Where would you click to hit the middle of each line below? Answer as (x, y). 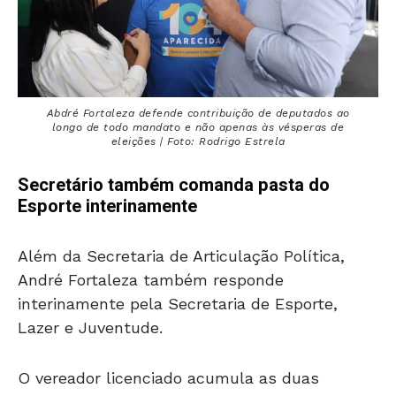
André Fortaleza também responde (151, 279)
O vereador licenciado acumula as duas (168, 377)
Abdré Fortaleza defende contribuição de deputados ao (198, 113)
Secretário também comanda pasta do (174, 185)
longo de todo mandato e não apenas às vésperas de (198, 127)
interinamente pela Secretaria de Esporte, (178, 303)
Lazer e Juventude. (90, 327)
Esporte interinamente (107, 206)
